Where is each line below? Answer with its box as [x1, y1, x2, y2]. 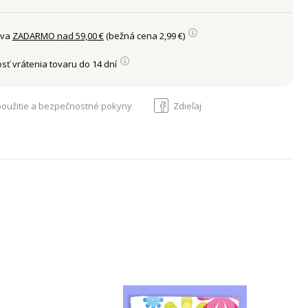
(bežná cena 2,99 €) [103, 29, 187, 42]
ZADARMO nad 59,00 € [12, 29, 104, 42]
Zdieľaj [173, 99, 201, 112]
